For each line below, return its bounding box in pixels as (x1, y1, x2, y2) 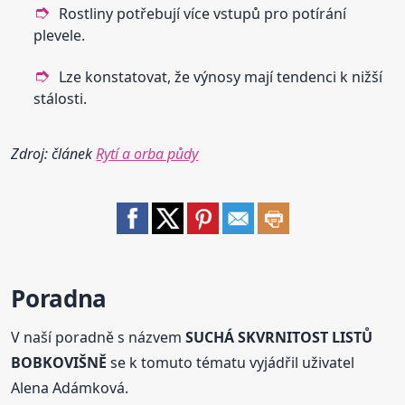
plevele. (33, 24, 86, 45)
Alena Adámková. (11, 377, 129, 398)
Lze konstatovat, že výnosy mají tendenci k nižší (59, 66, 383, 87)
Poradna (11, 281, 107, 315)
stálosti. (33, 88, 88, 108)
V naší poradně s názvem (11, 326, 186, 347)
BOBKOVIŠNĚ (11, 352, 108, 372)
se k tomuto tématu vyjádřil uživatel (107, 352, 355, 372)
